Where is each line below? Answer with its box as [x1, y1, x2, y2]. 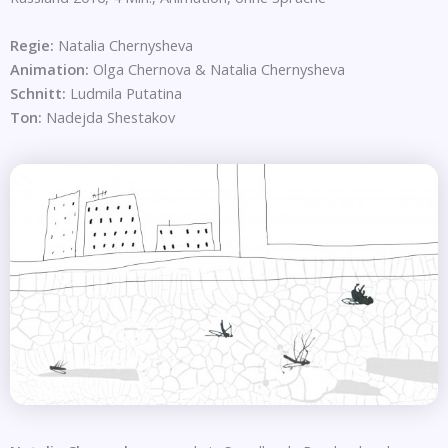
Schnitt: [10, 83, 70, 104]
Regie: [10, 35, 58, 56]
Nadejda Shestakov [42, 107, 175, 128]
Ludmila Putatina [70, 83, 182, 104]
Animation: [10, 59, 89, 80]
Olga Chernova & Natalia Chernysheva [89, 59, 345, 80]
